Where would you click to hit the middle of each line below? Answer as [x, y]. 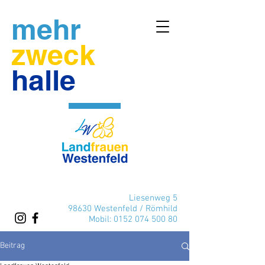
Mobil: [101, 219]
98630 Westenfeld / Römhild [123, 209]
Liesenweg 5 [153, 198]
